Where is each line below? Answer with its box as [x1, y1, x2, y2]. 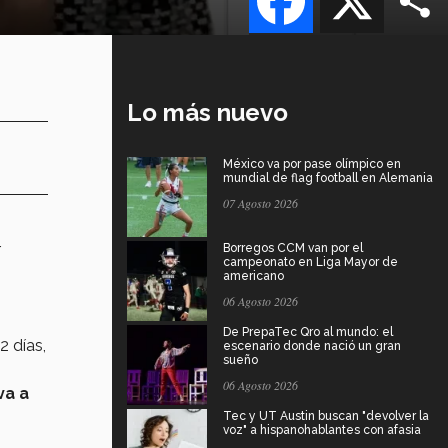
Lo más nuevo [127, 97, 288, 127]
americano [223, 268, 284, 283]
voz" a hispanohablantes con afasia [223, 422, 421, 437]
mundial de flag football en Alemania [223, 170, 433, 185]
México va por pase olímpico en [223, 156, 401, 171]
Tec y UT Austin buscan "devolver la [223, 408, 429, 423]
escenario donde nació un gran [223, 338, 401, 353]
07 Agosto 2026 [223, 194, 298, 211]
